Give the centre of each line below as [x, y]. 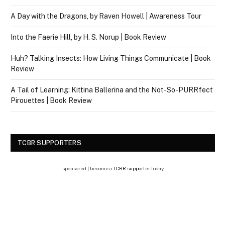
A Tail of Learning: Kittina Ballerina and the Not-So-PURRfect [112, 90]
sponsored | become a [87, 168]
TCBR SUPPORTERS [49, 143]
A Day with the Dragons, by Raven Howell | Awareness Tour [106, 16]
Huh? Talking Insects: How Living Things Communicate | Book [111, 58]
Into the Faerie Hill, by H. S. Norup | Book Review [88, 37]
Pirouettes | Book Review [51, 100]
